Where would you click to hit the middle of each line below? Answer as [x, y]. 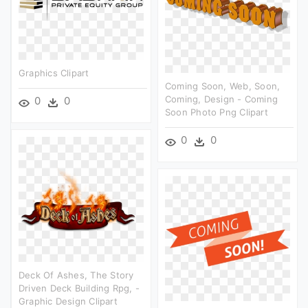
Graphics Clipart [54, 73]
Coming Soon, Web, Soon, [223, 86]
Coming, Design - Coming [222, 99]
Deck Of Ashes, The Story [76, 275]
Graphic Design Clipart [68, 301]
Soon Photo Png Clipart [217, 112]
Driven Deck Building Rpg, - [79, 288]
